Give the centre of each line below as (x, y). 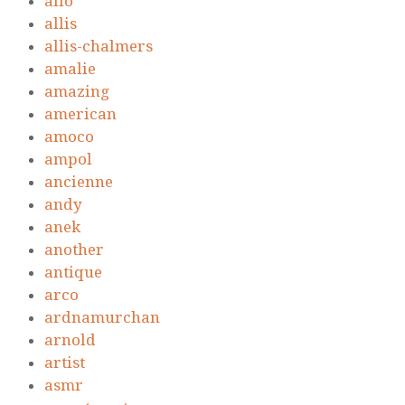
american (80, 114)
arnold (70, 340)
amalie (70, 69)
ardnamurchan (102, 318)
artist (65, 363)
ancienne (79, 182)
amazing (77, 92)
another (74, 250)
